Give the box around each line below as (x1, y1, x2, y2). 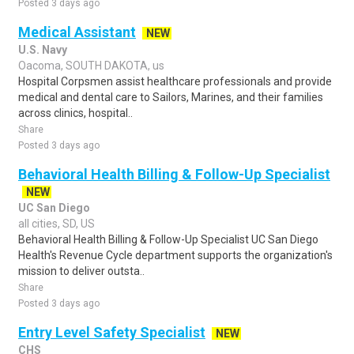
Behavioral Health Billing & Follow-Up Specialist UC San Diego (18, 233, 318, 246)
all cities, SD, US (18, 217, 95, 230)
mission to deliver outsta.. (18, 265, 145, 277)
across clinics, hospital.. (18, 107, 133, 119)
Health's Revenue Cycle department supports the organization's (18, 249, 333, 262)
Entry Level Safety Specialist (18, 324, 205, 341)
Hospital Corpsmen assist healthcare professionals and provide (18, 75, 332, 88)
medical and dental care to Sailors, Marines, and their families (18, 91, 323, 104)
